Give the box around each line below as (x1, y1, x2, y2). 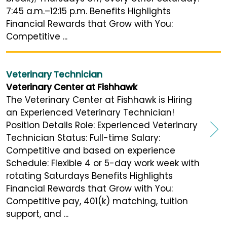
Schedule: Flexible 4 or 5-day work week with (6, 157, 200, 170)
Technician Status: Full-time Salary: (6, 132, 160, 144)
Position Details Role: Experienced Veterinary (6, 119, 198, 132)
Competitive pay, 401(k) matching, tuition (6, 195, 188, 208)
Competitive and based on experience (6, 144, 175, 157)
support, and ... (6, 208, 68, 220)
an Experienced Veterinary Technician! (6, 106, 174, 119)
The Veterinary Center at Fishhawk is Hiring (6, 94, 192, 106)
